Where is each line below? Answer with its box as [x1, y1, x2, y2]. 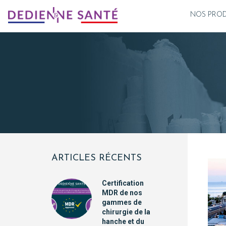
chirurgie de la [102, 208, 150, 216]
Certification [102, 179, 144, 187]
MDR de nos [102, 189, 142, 197]
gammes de [102, 198, 142, 206]
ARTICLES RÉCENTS [51, 153, 142, 163]
